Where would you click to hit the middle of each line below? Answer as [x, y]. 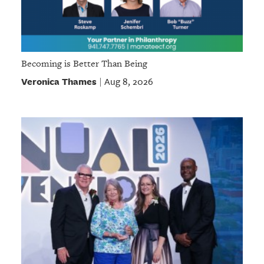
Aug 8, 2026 [128, 81]
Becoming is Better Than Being [84, 63]
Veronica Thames [59, 81]
